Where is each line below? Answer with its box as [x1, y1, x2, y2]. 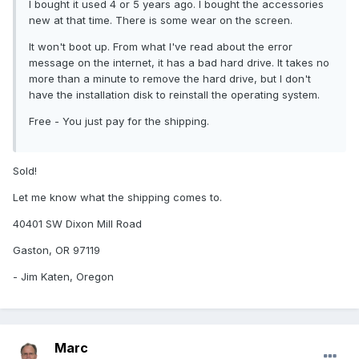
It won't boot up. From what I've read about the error [29, 40, 292, 54]
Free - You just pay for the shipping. [29, 115, 209, 128]
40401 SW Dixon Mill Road [13, 217, 142, 231]
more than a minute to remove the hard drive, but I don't [29, 72, 311, 86]
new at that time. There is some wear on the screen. [29, 14, 292, 27]
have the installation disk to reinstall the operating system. [29, 88, 320, 102]
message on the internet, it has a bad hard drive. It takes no [29, 56, 329, 70]
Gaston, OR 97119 [13, 244, 100, 257]
